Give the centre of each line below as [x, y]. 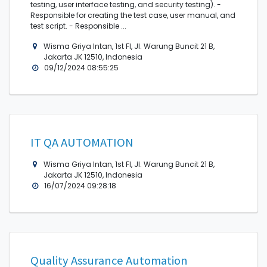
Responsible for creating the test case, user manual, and [133, 15]
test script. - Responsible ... [78, 26]
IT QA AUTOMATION [82, 142]
